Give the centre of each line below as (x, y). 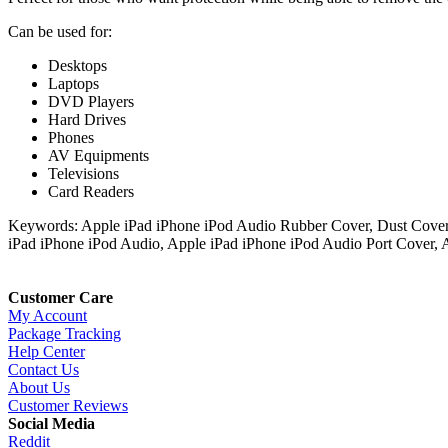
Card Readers (91, 192)
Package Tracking (64, 334)
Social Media (51, 424)
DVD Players (93, 102)
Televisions (83, 174)
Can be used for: (62, 32)
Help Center (46, 352)
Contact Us (43, 370)
